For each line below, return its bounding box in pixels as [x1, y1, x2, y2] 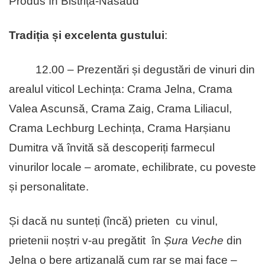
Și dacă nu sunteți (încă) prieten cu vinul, [9, 215, 218, 228]
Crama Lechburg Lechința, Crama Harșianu [9, 122, 231, 135]
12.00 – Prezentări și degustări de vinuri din [35, 63, 255, 76]
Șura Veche [164, 234, 224, 247]
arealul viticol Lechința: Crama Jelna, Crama [9, 83, 232, 96]
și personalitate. [9, 180, 89, 193]
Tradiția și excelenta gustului [9, 29, 164, 42]
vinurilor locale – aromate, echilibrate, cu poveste [9, 161, 256, 174]
